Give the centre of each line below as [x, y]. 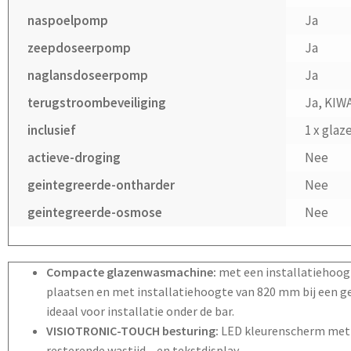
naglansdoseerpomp [88, 76]
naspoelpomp [68, 21]
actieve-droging [74, 158]
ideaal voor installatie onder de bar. [140, 311]
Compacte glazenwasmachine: [132, 272]
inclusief [52, 130]
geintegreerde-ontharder [101, 185]
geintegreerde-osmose [95, 213]
